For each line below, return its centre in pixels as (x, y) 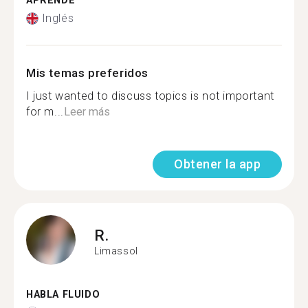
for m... (45, 112)
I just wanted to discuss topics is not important (150, 96)
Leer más (87, 112)
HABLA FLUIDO (63, 295)
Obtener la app (217, 164)
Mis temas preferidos (87, 73)
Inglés (58, 18)
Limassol (116, 251)
